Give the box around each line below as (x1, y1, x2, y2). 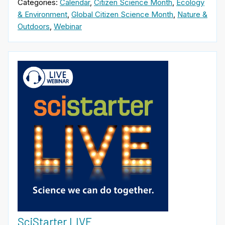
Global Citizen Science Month (71, 9, 173, 19)
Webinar (54, 21, 82, 31)
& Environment (18, 9, 67, 19)
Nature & (177, 9, 207, 19)
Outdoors (18, 21, 50, 31)
